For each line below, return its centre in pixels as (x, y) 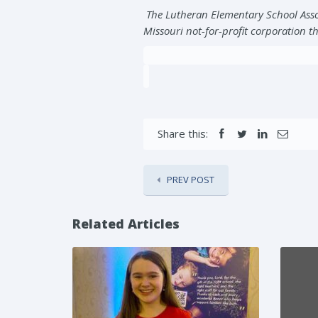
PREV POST (191, 180)
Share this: (183, 133)
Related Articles (126, 224)
